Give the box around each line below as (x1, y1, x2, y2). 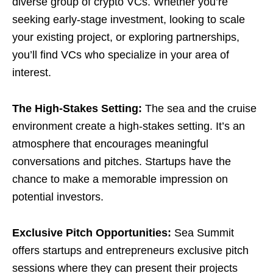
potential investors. (12, 191, 104, 203)
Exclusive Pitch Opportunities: (12, 227, 171, 239)
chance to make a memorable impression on (12, 173, 228, 185)
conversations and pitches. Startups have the (12, 155, 231, 168)
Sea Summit (171, 227, 234, 239)
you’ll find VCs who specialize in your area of (12, 49, 229, 61)
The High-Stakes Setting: (12, 102, 145, 115)
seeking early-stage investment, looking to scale (12, 13, 245, 26)
